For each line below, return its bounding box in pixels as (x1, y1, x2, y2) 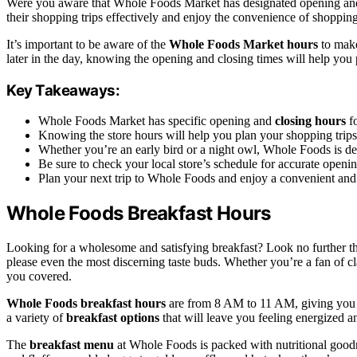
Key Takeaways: (6, 80, 120, 100)
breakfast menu (29, 338, 114, 352)
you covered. (6, 269, 72, 284)
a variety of (6, 311, 66, 325)
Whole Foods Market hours (169, 37, 318, 52)
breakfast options (66, 311, 159, 325)
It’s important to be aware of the (6, 37, 169, 52)
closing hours (275, 114, 346, 128)
